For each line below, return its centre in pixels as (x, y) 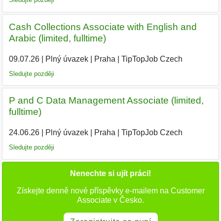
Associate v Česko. (110, 200)
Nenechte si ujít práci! (110, 173)
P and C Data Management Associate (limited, (106, 101)
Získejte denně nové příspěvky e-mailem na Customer (110, 190)
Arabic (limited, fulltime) (57, 38)
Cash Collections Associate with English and (103, 27)
